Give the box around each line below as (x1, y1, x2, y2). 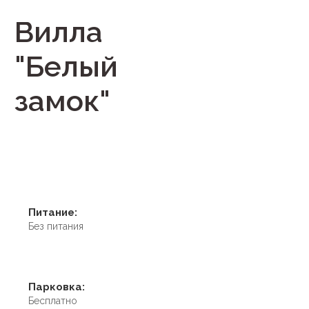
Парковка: (28, 280, 85, 293)
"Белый (14, 49, 118, 83)
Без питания (28, 220, 83, 232)
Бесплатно (28, 295, 77, 306)
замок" (14, 83, 110, 118)
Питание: (28, 206, 77, 219)
